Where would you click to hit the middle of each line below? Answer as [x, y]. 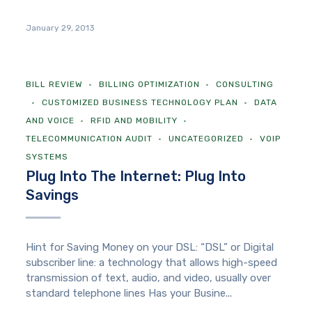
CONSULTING [245, 85]
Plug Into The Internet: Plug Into [136, 177]
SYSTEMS [47, 157]
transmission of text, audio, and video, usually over [149, 278]
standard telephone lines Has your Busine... [129, 294]
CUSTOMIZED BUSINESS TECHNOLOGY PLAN [140, 103]
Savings [53, 195]
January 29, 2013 [61, 28]
